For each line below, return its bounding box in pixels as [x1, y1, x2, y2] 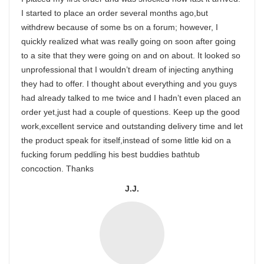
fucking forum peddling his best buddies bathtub [21, 150, 200, 159]
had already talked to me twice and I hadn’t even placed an [21, 93, 241, 103]
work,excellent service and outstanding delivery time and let [21, 121, 243, 131]
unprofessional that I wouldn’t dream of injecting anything [21, 65, 233, 74]
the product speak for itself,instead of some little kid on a [21, 136, 231, 145]
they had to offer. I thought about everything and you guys [21, 79, 237, 88]
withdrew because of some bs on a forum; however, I [21, 22, 218, 32]
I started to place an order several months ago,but [21, 8, 208, 18]
